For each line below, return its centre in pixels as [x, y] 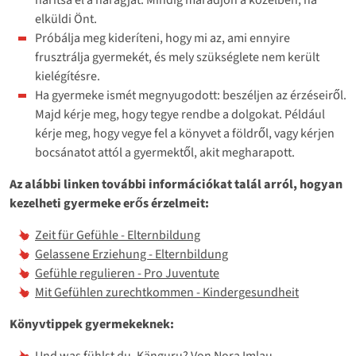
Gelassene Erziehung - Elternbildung [132, 254]
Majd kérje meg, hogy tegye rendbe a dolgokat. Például [180, 114]
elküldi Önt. [66, 19]
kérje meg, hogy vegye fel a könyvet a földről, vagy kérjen [185, 133]
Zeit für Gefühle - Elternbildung [118, 235]
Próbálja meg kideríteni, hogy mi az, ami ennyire [163, 38]
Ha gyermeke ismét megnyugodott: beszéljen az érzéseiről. [191, 95]
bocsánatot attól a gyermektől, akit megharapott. [165, 152]
